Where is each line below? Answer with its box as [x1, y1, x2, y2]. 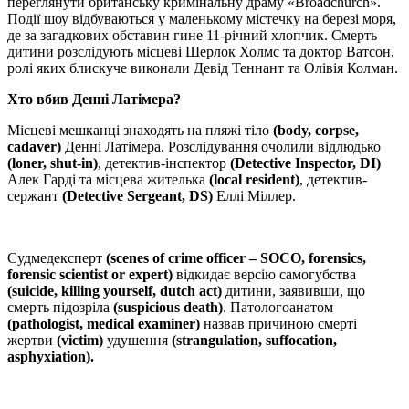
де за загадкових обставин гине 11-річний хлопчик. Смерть [7, 26, 377, 43]
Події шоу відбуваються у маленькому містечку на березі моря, [7, 10, 396, 26]
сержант [7, 187, 58, 204]
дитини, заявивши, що [222, 282, 365, 299]
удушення [103, 331, 172, 348]
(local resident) [209, 171, 299, 187]
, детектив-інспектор [98, 154, 230, 171]
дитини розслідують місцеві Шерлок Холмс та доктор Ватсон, [7, 43, 394, 59]
